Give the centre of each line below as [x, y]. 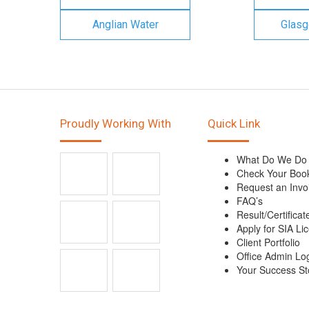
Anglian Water [125, 24]
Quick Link [234, 123]
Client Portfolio [268, 242]
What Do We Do [272, 159]
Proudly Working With [116, 123]
